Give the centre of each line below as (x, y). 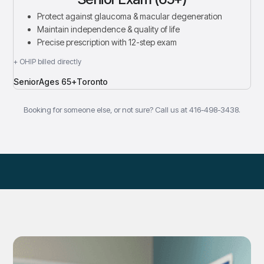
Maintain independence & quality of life (109, 29)
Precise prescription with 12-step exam (107, 42)
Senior (27, 82)
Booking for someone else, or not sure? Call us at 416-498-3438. (132, 110)
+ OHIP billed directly (48, 62)
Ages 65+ (58, 82)
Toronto (93, 82)
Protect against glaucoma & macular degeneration (130, 16)
